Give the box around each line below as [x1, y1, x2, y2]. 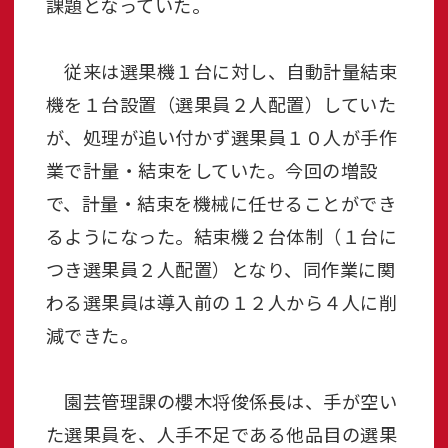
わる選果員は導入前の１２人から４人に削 [45, 289, 397, 316]
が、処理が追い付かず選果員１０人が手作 [45, 124, 397, 151]
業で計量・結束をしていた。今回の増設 [45, 157, 378, 184]
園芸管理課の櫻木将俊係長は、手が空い [45, 388, 397, 415]
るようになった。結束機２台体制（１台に [45, 223, 397, 250]
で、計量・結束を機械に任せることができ [45, 190, 396, 217]
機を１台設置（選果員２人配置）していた [45, 91, 396, 118]
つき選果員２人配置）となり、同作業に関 [45, 256, 395, 283]
